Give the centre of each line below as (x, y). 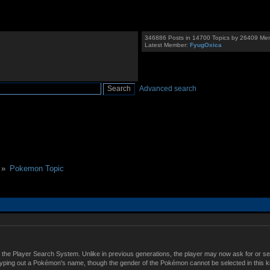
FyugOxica (206, 45)
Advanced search (168, 89)
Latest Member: (168, 45)
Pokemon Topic (36, 168)
